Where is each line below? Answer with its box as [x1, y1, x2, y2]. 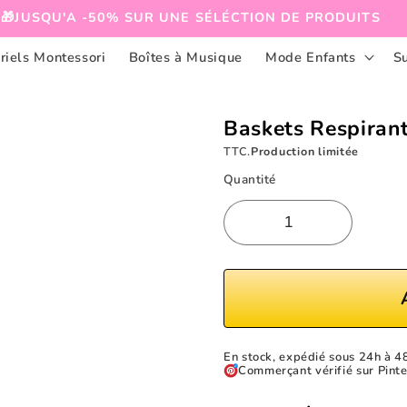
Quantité [223, 170, 276, 188]
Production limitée [251, 144, 360, 160]
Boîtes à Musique [128, 47, 243, 66]
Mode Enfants [265, 47, 356, 66]
